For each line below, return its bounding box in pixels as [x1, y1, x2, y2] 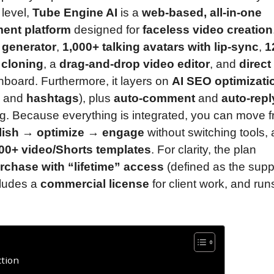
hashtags [26, 91, 79, 105]
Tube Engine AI [32, 6, 117, 19]
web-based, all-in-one [142, 6, 262, 19]
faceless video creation [143, 23, 273, 36]
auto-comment [114, 91, 195, 105]
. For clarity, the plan [151, 143, 256, 156]
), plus [79, 91, 114, 105]
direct [239, 57, 271, 70]
